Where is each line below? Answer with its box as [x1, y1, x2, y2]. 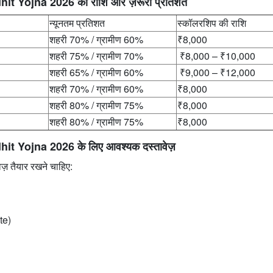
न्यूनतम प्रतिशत [49, 15, 105, 30]
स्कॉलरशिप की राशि [177, 15, 246, 30]
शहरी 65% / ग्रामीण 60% [49, 65, 143, 79]
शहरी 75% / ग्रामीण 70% [49, 48, 143, 63]
